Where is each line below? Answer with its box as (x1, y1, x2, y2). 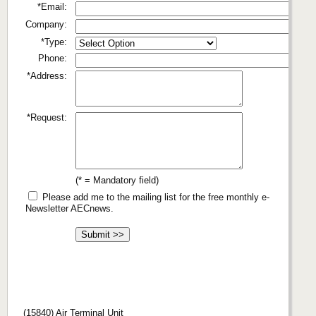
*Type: (41, 36, 67, 47)
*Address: (27, 70, 67, 81)
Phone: (38, 52, 67, 63)
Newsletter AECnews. (25, 202, 114, 214)
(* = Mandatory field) (75, 174, 159, 186)
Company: (25, 18, 67, 30)
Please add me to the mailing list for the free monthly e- (39, 191, 269, 202)
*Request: (27, 111, 67, 123)
